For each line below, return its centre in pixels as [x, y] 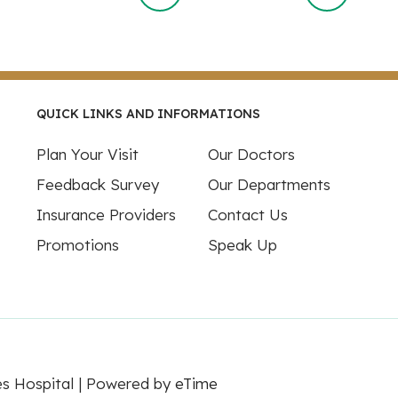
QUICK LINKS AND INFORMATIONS [148, 114]
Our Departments [269, 184]
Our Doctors [251, 154]
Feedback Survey [97, 184]
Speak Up [243, 245]
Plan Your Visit [87, 154]
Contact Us [248, 215]
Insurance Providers [106, 215]
